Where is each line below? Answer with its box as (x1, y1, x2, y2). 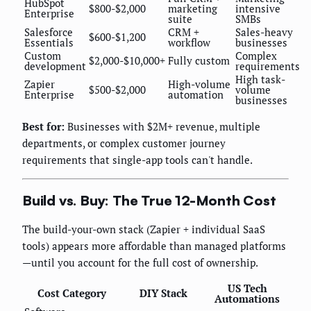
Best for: (22, 119, 65, 134)
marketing (168, 1, 217, 16)
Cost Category (37, 286, 106, 301)
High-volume (168, 77, 230, 92)
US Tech (227, 281, 267, 296)
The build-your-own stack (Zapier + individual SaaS (22, 222, 265, 237)
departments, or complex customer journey (22, 136, 226, 151)
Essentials (24, 35, 74, 50)
